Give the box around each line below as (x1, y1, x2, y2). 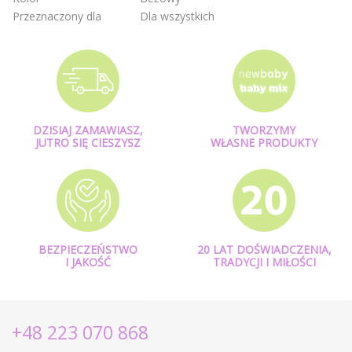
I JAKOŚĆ (65, 255, 111, 270)
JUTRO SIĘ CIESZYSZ (35, 135, 141, 151)
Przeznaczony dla (13, 9, 101, 24)
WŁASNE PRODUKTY (211, 135, 317, 151)
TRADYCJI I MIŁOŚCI (212, 255, 316, 270)
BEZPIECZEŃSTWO (38, 242, 137, 258)
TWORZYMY (233, 123, 295, 138)
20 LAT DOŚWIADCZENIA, (196, 242, 332, 258)
